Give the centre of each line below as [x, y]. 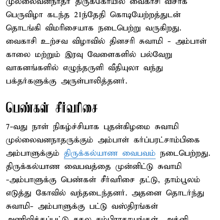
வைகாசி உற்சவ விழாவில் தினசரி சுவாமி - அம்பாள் [106, 41]
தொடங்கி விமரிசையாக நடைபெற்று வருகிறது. [94, 28]
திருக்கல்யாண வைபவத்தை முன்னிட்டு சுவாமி [94, 166]
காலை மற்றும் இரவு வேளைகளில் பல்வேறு [89, 55]
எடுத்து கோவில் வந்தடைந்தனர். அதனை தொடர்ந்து [105, 193]
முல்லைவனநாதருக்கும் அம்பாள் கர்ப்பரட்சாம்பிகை [103, 140]
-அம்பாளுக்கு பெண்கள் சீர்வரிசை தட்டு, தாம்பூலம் [103, 180]
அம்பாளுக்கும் [35, 153]
